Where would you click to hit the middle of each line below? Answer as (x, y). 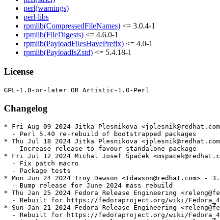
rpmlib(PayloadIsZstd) (58, 53)
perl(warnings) (46, 8)
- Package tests (37, 171)
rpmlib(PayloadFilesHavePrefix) (74, 44)
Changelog (26, 108)
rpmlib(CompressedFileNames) (72, 26)
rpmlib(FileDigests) (54, 35)
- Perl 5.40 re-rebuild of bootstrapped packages (100, 134)
